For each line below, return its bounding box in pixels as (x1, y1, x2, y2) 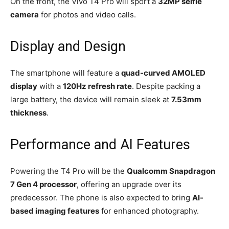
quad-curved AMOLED (121, 67, 205, 78)
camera (10, 9, 39, 19)
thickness (10, 107, 47, 118)
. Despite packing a (132, 81, 200, 91)
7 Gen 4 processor (10, 179, 77, 189)
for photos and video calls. (39, 9, 136, 19)
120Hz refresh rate (63, 81, 132, 91)
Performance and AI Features (10, 136, 190, 153)
